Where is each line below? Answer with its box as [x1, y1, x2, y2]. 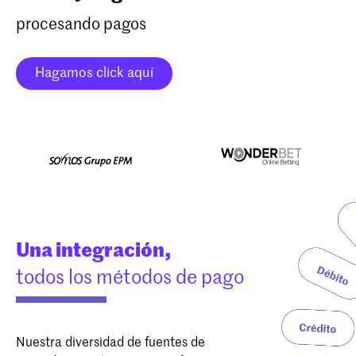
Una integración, [16, 242, 172, 261]
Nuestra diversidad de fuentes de [16, 337, 205, 350]
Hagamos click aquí [35, 67, 153, 81]
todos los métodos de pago [16, 269, 244, 288]
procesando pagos [16, 17, 146, 34]
